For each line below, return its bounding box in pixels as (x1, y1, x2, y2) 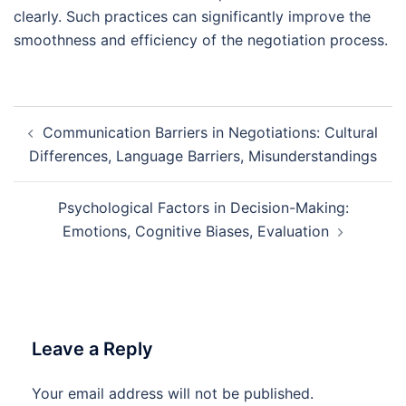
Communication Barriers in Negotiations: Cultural (43, 123, 378, 142)
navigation (13, 130, 124, 157)
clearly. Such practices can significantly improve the (14, 7, 371, 26)
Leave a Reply (32, 338, 153, 361)
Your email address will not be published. (32, 384, 314, 403)
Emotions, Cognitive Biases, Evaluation (63, 222, 329, 241)
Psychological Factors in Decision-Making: (57, 198, 349, 217)
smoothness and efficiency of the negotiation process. (14, 31, 388, 50)
